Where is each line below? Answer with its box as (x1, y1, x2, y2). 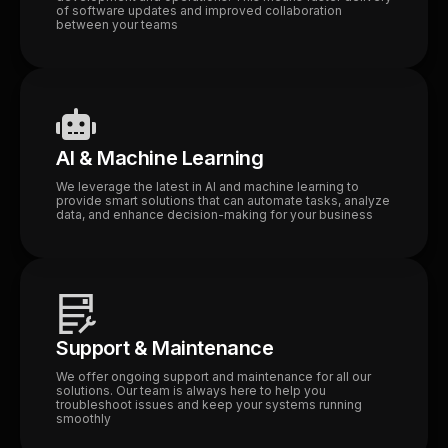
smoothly (56, 411, 111, 426)
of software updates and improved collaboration (56, 3, 342, 18)
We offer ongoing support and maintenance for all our (56, 369, 371, 384)
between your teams (56, 17, 178, 32)
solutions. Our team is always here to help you (56, 383, 326, 398)
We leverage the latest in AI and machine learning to (56, 179, 359, 194)
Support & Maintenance (56, 336, 274, 360)
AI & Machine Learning (56, 146, 264, 170)
